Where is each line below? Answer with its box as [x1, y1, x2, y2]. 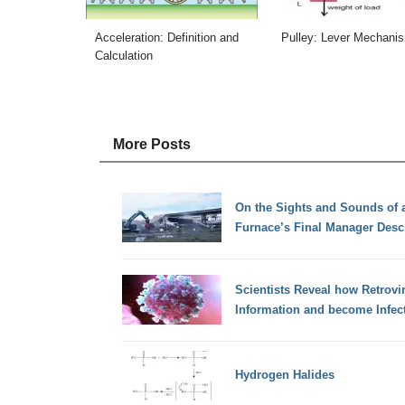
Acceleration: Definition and [94, 30, 239, 44]
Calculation [94, 48, 153, 62]
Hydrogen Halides [234, 368, 334, 382]
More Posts [112, 137, 191, 153]
